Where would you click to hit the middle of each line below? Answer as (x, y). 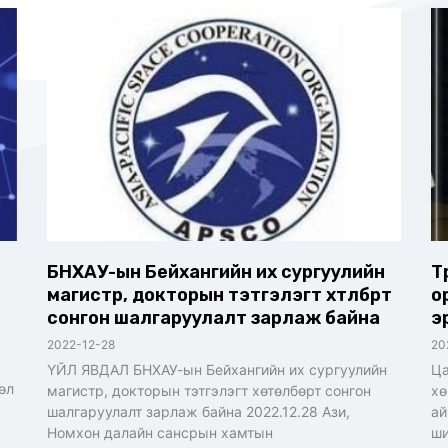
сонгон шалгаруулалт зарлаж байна (214, 318)
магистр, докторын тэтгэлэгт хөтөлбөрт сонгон (209, 391)
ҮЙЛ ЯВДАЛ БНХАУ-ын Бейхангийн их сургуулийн (217, 370)
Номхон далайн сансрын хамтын (160, 433)
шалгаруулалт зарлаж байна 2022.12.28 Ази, (199, 412)
